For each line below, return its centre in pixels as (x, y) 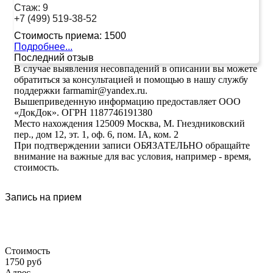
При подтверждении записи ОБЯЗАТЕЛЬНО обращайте (132, 145)
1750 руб (23, 261)
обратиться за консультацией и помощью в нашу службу (131, 79)
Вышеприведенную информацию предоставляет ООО (127, 101)
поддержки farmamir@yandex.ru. (81, 90)
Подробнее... (43, 46)
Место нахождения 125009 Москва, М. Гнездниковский (129, 123)
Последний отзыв (54, 57)
